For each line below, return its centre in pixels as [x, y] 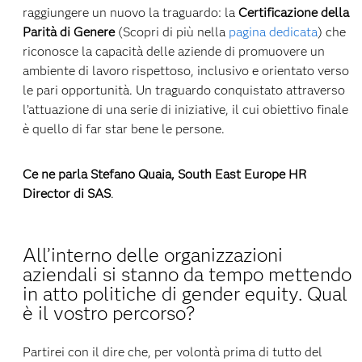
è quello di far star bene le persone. [123, 128]
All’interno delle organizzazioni [152, 255]
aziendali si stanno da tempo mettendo [187, 274]
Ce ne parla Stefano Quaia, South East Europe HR [164, 174]
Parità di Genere [68, 32]
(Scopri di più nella [171, 32]
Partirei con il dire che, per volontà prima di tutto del [172, 351]
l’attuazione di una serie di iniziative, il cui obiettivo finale [185, 109]
